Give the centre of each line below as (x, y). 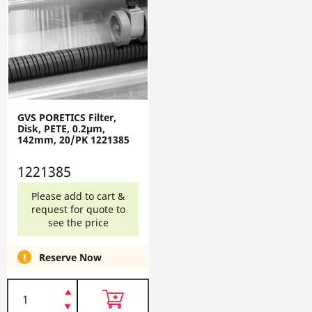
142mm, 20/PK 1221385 (73, 139)
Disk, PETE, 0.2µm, (61, 128)
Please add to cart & (78, 196)
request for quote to (78, 209)
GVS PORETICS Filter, (67, 117)
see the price (78, 222)
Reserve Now (75, 257)
